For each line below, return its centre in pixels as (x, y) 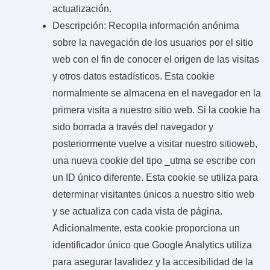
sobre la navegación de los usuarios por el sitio (153, 42)
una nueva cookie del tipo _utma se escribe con (154, 160)
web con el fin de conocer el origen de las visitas (156, 59)
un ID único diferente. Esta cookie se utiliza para (155, 177)
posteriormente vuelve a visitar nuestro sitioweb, (155, 143)
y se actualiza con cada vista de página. (137, 211)
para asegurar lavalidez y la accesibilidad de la (153, 262)
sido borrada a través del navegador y (133, 127)
